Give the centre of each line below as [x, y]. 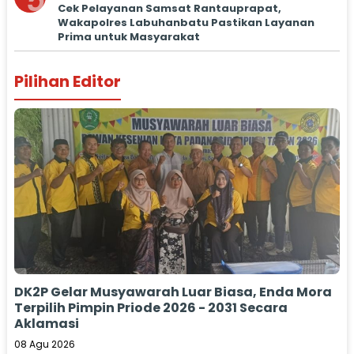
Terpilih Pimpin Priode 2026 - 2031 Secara [151, 307]
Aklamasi [46, 323]
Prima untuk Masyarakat [128, 36]
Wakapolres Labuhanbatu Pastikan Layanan [186, 22]
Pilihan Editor [67, 81]
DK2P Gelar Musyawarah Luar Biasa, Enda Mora [173, 292]
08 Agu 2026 [44, 344]
